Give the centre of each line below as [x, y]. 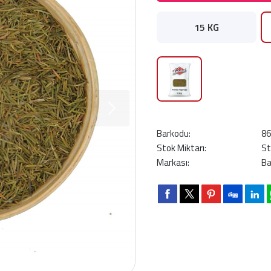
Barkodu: [174, 133]
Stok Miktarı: [181, 148]
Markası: [173, 162]
